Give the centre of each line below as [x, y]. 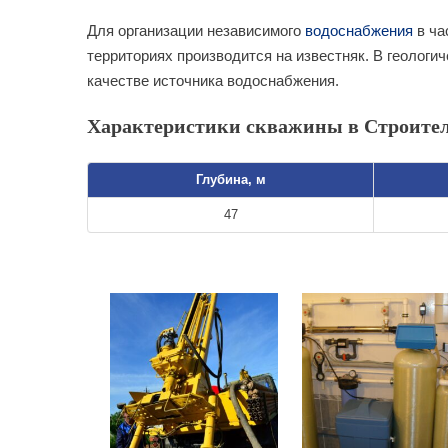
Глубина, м [230, 179]
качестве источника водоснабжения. [213, 80]
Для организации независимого [196, 30]
